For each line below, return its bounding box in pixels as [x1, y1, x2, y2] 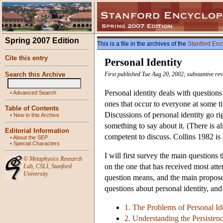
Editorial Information [5, 127, 69, 134]
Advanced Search [13, 90, 56, 96]
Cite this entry [5, 54, 48, 62]
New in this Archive [13, 112, 59, 118]
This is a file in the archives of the [97, 40, 188, 47]
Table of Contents [5, 105, 59, 112]
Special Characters [13, 140, 60, 146]
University [23, 170, 48, 177]
